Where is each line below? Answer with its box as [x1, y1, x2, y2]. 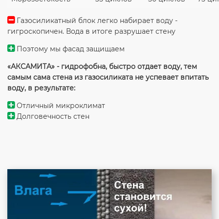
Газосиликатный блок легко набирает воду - [15, 16, 177, 25]
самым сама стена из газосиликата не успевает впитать [7, 73, 209, 82]
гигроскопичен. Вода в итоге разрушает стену [7, 27, 175, 36]
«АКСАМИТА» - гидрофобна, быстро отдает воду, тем [7, 62, 197, 71]
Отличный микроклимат [15, 101, 105, 110]
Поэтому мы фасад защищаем [15, 44, 125, 54]
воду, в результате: [7, 84, 75, 93]
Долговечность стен [15, 112, 89, 121]
